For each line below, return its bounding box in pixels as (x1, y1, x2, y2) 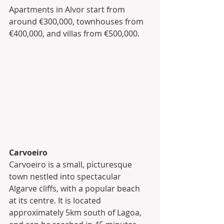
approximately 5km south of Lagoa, (9, 206, 143, 218)
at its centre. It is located (9, 194, 103, 206)
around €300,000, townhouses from (9, 16, 145, 27)
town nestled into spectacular (9, 170, 123, 182)
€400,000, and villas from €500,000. (9, 28, 139, 39)
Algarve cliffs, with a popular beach (9, 182, 142, 194)
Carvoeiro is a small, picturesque (9, 158, 134, 170)
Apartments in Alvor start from (9, 4, 127, 15)
